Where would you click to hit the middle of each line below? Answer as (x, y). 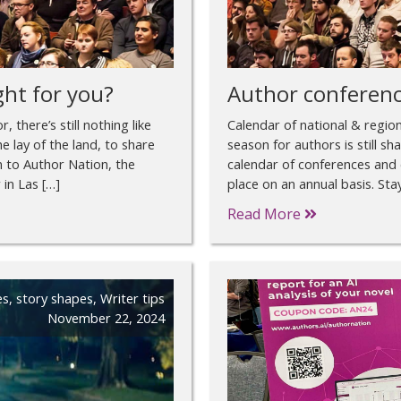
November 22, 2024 (106, 318)
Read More (266, 214)
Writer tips (132, 299)
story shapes (55, 299)
